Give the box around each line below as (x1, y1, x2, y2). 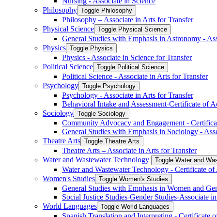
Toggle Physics (70, 45, 113, 52)
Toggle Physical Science (98, 26, 167, 33)
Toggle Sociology (77, 110, 125, 117)
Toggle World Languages (101, 203, 170, 210)
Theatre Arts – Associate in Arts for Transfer (62, 146, 197, 155)
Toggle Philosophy (81, 7, 132, 14)
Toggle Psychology (82, 82, 136, 90)
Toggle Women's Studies (99, 175, 168, 183)
